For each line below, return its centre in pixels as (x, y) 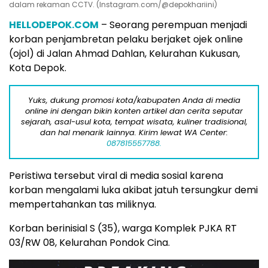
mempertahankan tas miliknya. (83, 204)
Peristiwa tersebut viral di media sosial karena (116, 176)
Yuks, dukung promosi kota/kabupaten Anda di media (134, 100)
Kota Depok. (38, 68)
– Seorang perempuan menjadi (174, 25)
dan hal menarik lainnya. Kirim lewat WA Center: (134, 133)
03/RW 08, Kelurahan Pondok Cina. (89, 243)
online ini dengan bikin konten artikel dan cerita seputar (134, 111)
